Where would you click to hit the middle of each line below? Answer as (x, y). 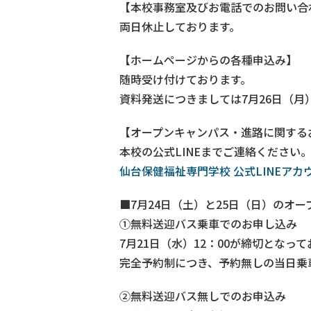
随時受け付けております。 (185, 79)
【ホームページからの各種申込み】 (208, 59)
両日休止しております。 (180, 26)
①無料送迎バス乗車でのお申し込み (208, 223)
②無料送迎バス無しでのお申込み (203, 295)
